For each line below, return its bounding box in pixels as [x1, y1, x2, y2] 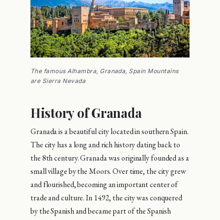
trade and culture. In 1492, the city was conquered [30, 192, 182, 203]
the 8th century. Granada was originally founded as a [30, 153, 189, 164]
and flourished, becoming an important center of [30, 179, 178, 190]
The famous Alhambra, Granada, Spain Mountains [30, 67, 179, 75]
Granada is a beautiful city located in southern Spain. [30, 126, 189, 137]
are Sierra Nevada [30, 77, 86, 84]
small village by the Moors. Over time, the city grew [30, 166, 186, 177]
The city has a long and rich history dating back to [30, 139, 180, 150]
